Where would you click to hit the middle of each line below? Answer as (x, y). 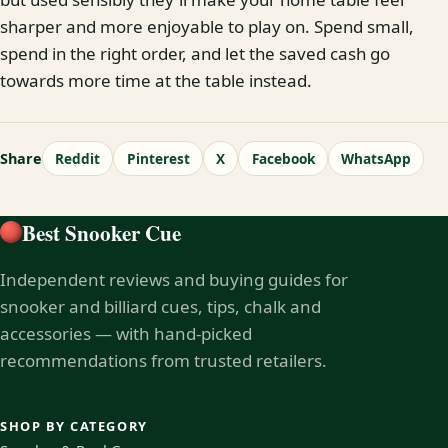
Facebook (283, 158)
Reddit (78, 158)
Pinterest (158, 158)
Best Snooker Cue (101, 232)
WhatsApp (376, 158)
